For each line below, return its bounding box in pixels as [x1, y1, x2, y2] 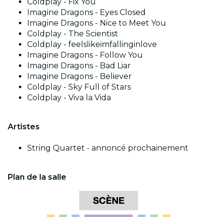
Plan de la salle [8, 172, 66, 182]
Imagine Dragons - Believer [27, 72, 132, 81]
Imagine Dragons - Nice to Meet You [27, 18, 166, 28]
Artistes [8, 122, 40, 132]
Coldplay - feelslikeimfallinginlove [27, 40, 157, 49]
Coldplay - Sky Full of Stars [27, 82, 131, 92]
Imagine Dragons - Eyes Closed [27, 8, 146, 17]
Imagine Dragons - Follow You [27, 50, 143, 60]
